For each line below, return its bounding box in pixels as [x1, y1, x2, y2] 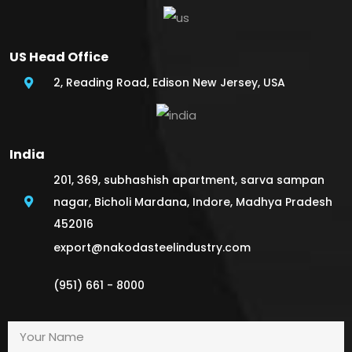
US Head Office [9, 48, 108, 66]
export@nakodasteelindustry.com [53, 239, 251, 255]
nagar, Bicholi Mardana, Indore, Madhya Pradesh [53, 193, 332, 210]
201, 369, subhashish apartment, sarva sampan [53, 171, 324, 188]
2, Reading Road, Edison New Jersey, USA [53, 75, 285, 90]
